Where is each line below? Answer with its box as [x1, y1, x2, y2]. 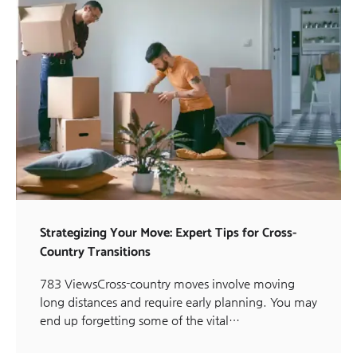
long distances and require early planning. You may [40, 294, 317, 308]
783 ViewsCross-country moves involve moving [40, 276, 295, 290]
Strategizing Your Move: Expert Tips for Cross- [40, 222, 296, 244]
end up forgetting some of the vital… [40, 312, 240, 327]
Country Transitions [40, 241, 151, 263]
